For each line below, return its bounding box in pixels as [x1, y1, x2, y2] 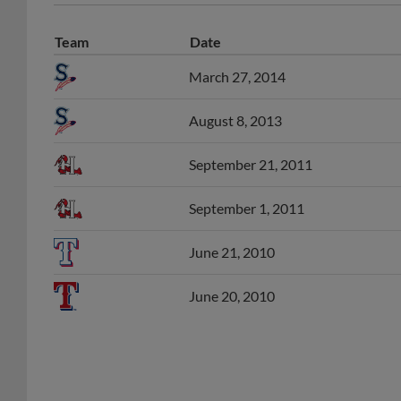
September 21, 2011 [189, 136, 312, 154]
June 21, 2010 [189, 224, 275, 242]
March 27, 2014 [189, 48, 286, 66]
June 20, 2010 [189, 268, 275, 286]
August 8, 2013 [189, 92, 282, 110]
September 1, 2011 [189, 180, 304, 198]
